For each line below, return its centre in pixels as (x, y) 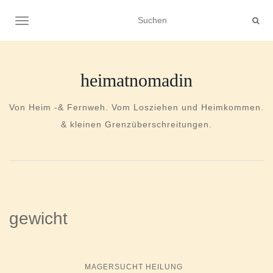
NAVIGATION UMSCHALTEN (77, 22)
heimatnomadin (136, 80)
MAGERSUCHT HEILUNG (133, 267)
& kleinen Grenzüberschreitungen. (136, 124)
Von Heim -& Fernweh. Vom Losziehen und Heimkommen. (136, 107)
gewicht (38, 218)
